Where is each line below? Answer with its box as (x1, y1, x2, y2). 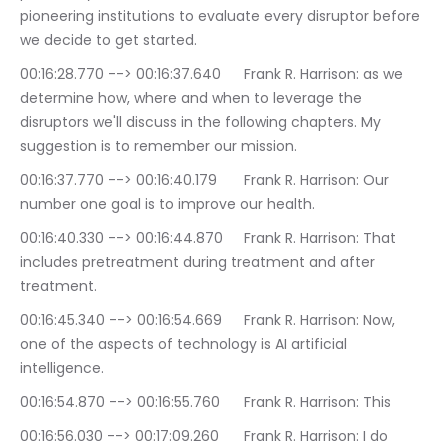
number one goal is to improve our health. (20, 194, 315, 215)
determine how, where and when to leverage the (20, 88, 366, 109)
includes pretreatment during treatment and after (20, 252, 379, 273)
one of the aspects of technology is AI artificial (20, 334, 351, 355)
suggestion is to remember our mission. (20, 136, 297, 157)
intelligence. (20, 358, 104, 379)
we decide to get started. (20, 30, 197, 51)
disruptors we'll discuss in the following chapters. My (20, 112, 385, 133)
